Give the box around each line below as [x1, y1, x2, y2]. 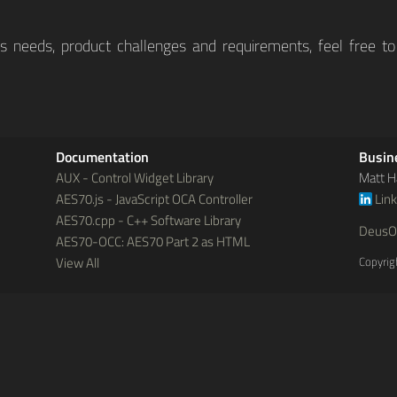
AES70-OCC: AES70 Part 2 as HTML [56, 231, 251, 253]
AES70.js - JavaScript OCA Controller [56, 189, 253, 210]
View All [56, 253, 100, 274]
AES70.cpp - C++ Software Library [56, 210, 242, 231]
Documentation [56, 146, 150, 168]
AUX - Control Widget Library [56, 167, 214, 189]
